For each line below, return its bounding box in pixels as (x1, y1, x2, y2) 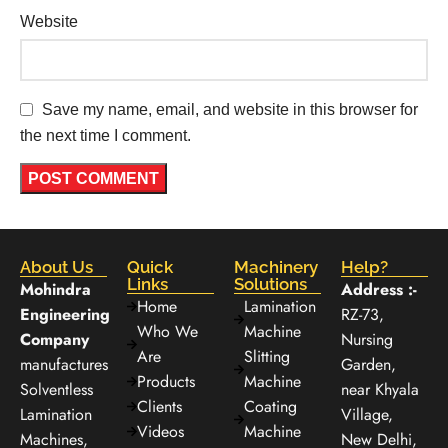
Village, (341, 403, 393, 427)
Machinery (234, 257, 318, 278)
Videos (136, 420, 184, 444)
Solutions (234, 274, 307, 295)
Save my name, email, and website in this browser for (42, 101, 418, 119)
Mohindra (20, 278, 91, 302)
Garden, (341, 353, 396, 377)
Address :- (341, 278, 417, 302)
